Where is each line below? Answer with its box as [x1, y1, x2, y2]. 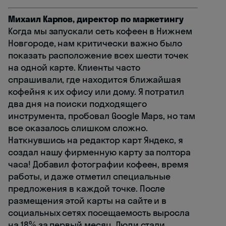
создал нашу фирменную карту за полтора [8, 146, 191, 158]
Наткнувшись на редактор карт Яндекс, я [8, 134, 184, 146]
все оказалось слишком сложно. [8, 122, 148, 134]
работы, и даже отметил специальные [8, 171, 171, 183]
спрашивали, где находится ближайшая [8, 74, 182, 86]
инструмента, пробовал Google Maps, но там [8, 110, 195, 122]
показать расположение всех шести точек [8, 49, 189, 62]
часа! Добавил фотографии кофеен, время [8, 158, 189, 171]
